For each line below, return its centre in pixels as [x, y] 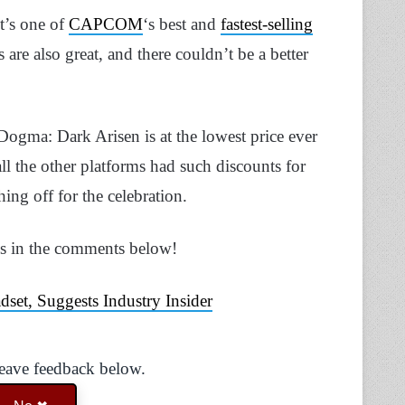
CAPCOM [106, 24]
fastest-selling [267, 24]
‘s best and [182, 24]
